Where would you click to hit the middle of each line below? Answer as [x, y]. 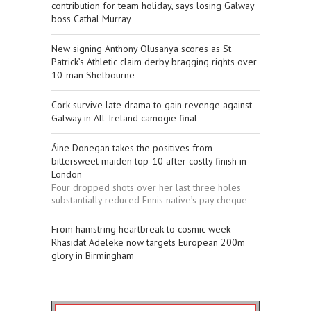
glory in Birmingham [93, 255]
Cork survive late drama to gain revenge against [152, 104]
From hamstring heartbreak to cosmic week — [146, 229]
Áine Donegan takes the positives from [132, 148]
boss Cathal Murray [91, 18]
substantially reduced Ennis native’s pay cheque [149, 200]
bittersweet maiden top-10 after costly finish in [149, 161]
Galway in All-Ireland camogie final [124, 118]
